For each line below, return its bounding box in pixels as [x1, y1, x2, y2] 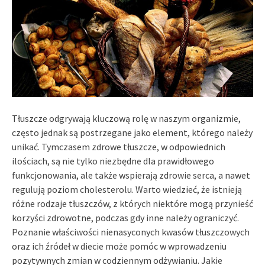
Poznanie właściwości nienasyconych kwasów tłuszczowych [12, 225, 250, 238]
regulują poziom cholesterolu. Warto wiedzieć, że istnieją [12, 183, 242, 195]
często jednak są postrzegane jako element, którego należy [12, 126, 253, 138]
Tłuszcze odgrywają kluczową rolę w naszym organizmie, [12, 112, 241, 124]
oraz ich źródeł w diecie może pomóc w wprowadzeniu [12, 240, 227, 252]
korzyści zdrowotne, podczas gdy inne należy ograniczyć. [12, 211, 239, 224]
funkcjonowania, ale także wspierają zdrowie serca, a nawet [12, 169, 250, 181]
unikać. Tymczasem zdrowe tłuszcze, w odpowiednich [12, 140, 225, 153]
